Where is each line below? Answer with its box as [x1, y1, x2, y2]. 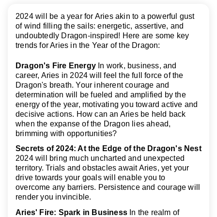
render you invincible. [15, 193, 92, 201]
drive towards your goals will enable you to [15, 173, 166, 182]
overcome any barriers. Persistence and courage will [15, 183, 201, 192]
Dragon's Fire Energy [15, 62, 96, 70]
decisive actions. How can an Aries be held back [15, 110, 186, 119]
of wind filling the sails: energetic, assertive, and [15, 21, 184, 30]
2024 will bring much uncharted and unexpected [15, 154, 185, 163]
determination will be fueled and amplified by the [15, 91, 186, 99]
